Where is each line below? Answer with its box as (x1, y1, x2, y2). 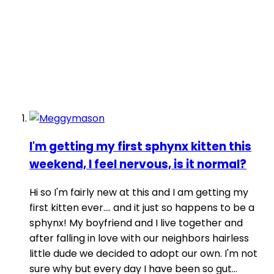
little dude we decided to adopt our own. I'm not (29, 246, 257, 261)
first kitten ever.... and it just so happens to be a (29, 200, 254, 215)
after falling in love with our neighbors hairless (29, 231, 249, 245)
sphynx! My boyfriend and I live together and (29, 215, 243, 230)
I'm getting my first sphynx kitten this (29, 138, 251, 155)
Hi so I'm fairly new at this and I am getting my (29, 185, 248, 199)
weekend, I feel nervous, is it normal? (29, 156, 246, 173)
